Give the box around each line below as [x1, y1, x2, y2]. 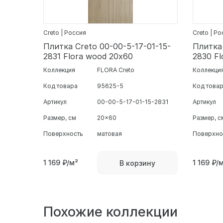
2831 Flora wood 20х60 [43, 51, 133, 62]
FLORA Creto [97, 66, 134, 74]
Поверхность [43, 130, 83, 138]
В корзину [119, 158, 155, 167]
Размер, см [43, 114, 76, 122]
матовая [97, 130, 122, 138]
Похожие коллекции [43, 204, 178, 221]
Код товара [43, 82, 78, 90]
